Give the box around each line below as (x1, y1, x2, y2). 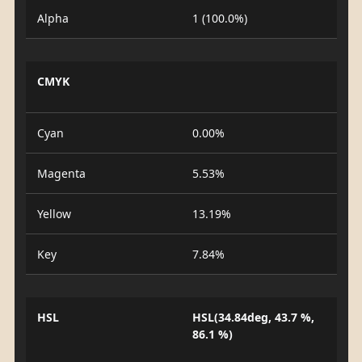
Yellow (36, 206, 71, 221)
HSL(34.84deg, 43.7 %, (192, 309, 314, 325)
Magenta (36, 166, 86, 181)
